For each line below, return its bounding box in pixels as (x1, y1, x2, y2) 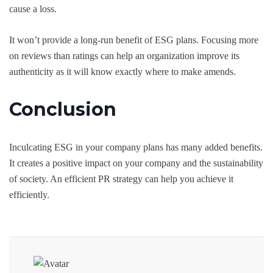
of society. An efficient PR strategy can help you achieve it (9, 173, 233, 184)
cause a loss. (9, 3, 57, 14)
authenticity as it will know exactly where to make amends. (9, 66, 236, 77)
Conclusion (9, 97, 116, 121)
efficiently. (9, 189, 49, 200)
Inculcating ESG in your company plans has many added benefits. (9, 141, 263, 152)
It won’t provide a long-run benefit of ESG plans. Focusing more (9, 34, 258, 45)
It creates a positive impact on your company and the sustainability (9, 157, 263, 168)
